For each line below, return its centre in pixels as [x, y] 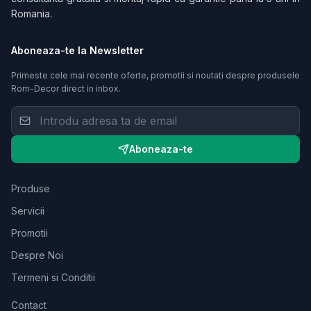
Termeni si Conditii [53, 278]
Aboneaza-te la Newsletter [77, 51]
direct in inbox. [90, 89]
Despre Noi [37, 255]
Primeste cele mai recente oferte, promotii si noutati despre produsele [155, 76]
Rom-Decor [35, 89]
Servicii [28, 211]
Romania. [32, 14]
